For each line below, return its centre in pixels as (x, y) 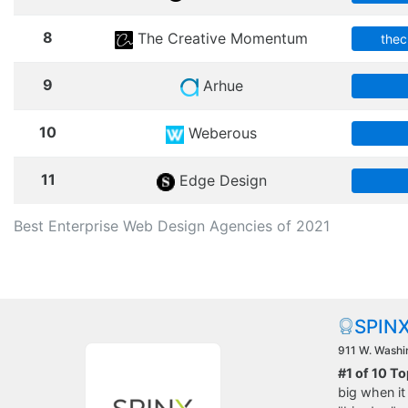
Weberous (220, 133)
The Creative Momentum (220, 38)
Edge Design (220, 180)
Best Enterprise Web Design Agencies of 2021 (172, 226)
